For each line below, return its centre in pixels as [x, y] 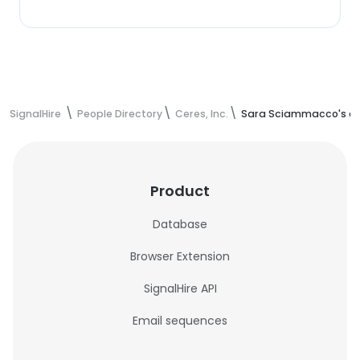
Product [180, 191]
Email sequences [180, 321]
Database [180, 224]
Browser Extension [180, 256]
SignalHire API [180, 288]
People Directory [120, 114]
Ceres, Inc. [202, 114]
